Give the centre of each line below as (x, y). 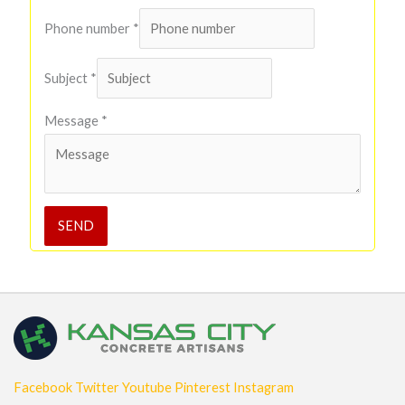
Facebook (43, 387)
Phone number (88, 29)
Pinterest (202, 387)
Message (72, 121)
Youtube (147, 387)
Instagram (264, 387)
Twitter (97, 387)
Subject (67, 79)
